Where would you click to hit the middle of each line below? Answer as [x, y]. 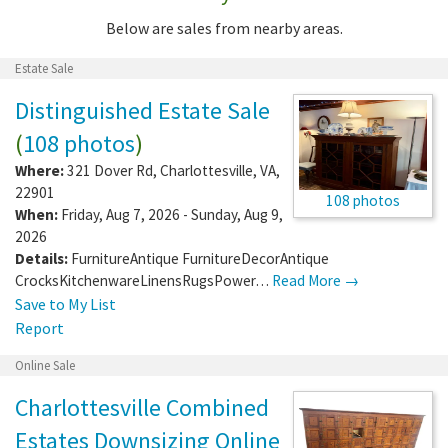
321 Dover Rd [110, 170]
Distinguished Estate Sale [142, 110]
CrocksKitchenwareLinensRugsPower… [143, 280]
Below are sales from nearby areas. [224, 27]
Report [39, 327]
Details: [41, 258]
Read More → [315, 280]
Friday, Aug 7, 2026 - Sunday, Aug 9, [170, 214]
